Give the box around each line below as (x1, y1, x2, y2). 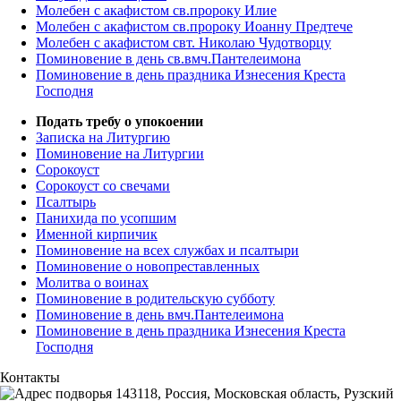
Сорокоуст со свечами (36, 177, 170, 193)
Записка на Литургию (36, 129, 170, 145)
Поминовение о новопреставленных (36, 258, 260, 274)
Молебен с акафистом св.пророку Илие (36, 2, 277, 18)
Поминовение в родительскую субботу (36, 290, 275, 306)
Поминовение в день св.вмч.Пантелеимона (36, 50, 301, 66)
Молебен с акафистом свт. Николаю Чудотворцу (36, 34, 331, 50)
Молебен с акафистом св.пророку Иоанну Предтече (36, 18, 353, 34)
